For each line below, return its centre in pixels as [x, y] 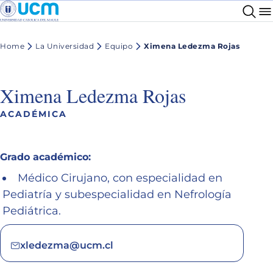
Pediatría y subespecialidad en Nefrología [117, 194]
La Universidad [65, 46]
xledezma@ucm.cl [67, 245]
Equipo [119, 46]
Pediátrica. [32, 211]
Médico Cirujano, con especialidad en [120, 178]
